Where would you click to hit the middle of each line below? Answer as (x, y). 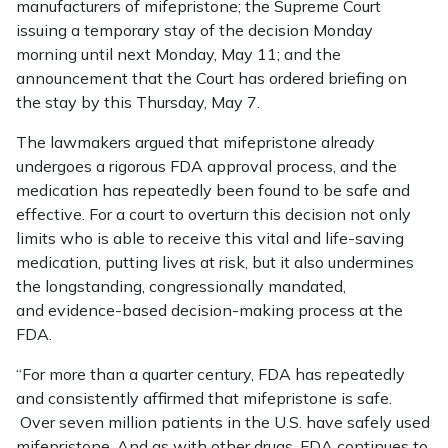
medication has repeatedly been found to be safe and (213, 190)
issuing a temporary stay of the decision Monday (194, 30)
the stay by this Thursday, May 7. (138, 102)
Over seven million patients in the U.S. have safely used (223, 422)
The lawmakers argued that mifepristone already (195, 142)
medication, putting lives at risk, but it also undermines (215, 262)
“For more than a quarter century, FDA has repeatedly (210, 374)
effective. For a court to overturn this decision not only (213, 214)
